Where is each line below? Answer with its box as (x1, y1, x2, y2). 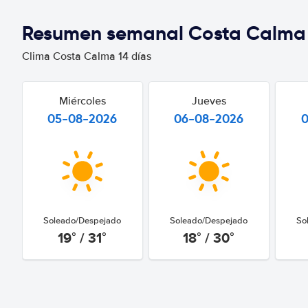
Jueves (191, 94, 226, 108)
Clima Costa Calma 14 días (22, 49, 151, 63)
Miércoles (58, 94, 106, 108)
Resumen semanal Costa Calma (22, 21, 306, 45)
